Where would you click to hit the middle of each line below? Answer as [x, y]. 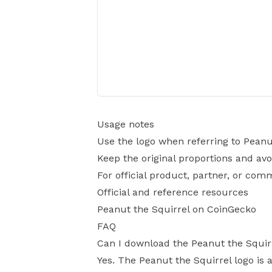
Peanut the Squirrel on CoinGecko [177, 209]
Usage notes [126, 124]
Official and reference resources [173, 192]
